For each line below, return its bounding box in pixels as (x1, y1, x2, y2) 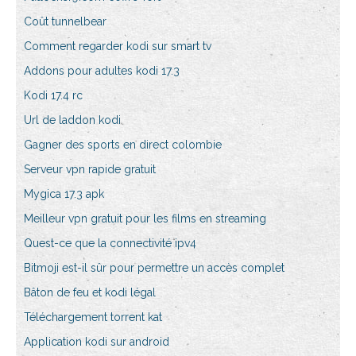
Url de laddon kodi (24, 114, 121, 127)
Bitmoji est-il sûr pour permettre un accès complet (24, 261, 284, 275)
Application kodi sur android (24, 335, 169, 349)
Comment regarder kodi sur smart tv (24, 40, 211, 53)
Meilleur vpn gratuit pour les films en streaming (24, 212, 266, 226)
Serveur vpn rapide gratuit (24, 163, 156, 176)
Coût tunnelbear (24, 15, 106, 29)
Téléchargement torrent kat (24, 311, 162, 324)
